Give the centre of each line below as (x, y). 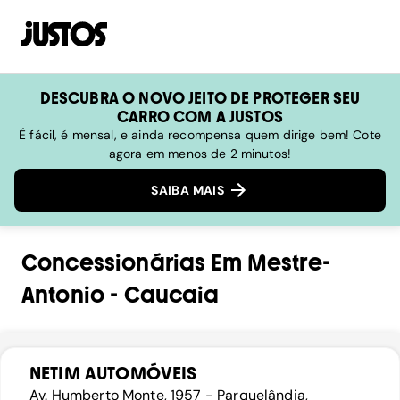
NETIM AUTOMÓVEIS (113, 374)
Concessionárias (114, 263)
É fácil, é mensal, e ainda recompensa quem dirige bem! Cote (200, 135)
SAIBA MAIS (189, 191)
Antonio (63, 296)
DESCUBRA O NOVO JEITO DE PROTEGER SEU (200, 98)
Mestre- (288, 263)
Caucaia (171, 296)
